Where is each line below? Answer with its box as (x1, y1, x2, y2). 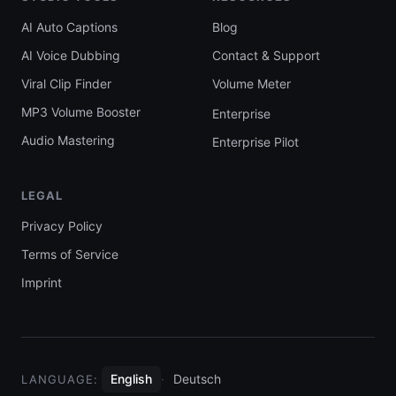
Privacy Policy (21, 217, 103, 233)
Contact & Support (212, 47, 320, 63)
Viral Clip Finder (21, 75, 111, 91)
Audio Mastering (21, 132, 115, 148)
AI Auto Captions (21, 19, 118, 34)
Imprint (21, 274, 62, 290)
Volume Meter (212, 75, 291, 91)
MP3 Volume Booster (21, 103, 141, 119)
